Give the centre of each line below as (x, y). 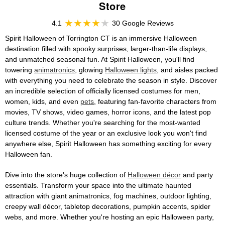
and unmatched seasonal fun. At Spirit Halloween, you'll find (100, 59)
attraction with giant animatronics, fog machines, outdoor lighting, (108, 196)
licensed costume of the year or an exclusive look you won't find (106, 133)
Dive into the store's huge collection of (66, 175)
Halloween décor (154, 175)
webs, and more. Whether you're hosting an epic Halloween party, (109, 217)
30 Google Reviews (143, 23)
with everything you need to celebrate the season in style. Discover (111, 80)
